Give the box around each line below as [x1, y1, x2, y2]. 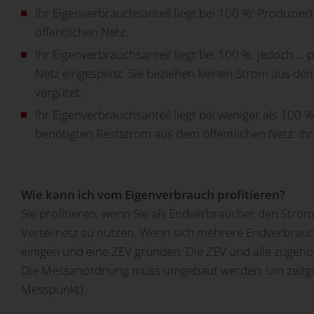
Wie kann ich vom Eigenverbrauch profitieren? [21, 186, 285, 203]
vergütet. [35, 84, 83, 101]
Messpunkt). [21, 280, 86, 297]
